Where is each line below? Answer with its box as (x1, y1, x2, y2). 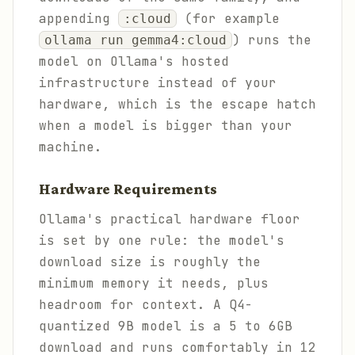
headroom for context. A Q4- (39, 296, 253, 313)
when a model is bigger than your (39, 117, 292, 134)
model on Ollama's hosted (39, 53, 229, 70)
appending (39, 10, 118, 27)
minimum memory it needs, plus (39, 275, 269, 292)
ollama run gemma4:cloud (44, 32, 227, 48)
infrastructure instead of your (39, 74, 277, 91)
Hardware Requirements (39, 181, 217, 197)
